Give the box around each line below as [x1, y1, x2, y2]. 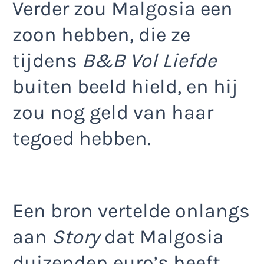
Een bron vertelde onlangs [12, 199, 250, 223]
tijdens [12, 48, 82, 72]
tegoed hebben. [12, 126, 151, 150]
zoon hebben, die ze [12, 22, 190, 47]
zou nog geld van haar [12, 100, 213, 124]
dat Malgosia [100, 225, 224, 249]
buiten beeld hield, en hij [12, 74, 238, 98]
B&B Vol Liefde [82, 48, 216, 72]
